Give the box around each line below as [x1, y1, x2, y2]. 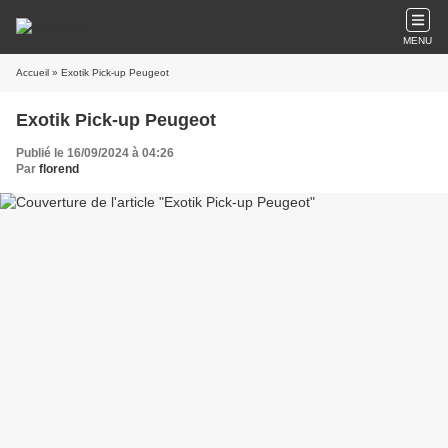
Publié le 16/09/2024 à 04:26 [16, 146, 174, 160]
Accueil [16, 67, 49, 78]
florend [39, 162, 79, 176]
